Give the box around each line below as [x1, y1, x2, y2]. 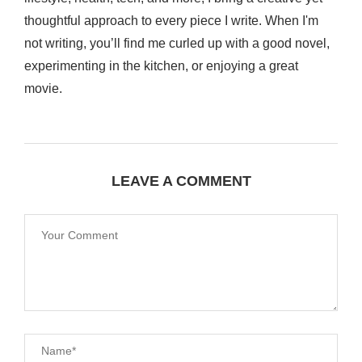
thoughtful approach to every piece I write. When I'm [24, 14, 318, 27]
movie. [24, 82, 62, 95]
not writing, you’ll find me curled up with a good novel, [24, 36, 330, 50]
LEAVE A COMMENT [111, 173, 251, 189]
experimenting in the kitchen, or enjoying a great [24, 59, 298, 73]
